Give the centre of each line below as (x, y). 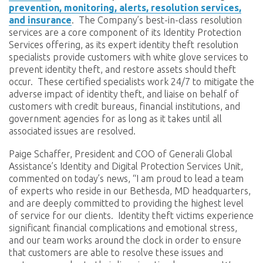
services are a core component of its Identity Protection (125, 32)
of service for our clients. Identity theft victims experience (131, 215)
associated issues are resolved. (72, 131)
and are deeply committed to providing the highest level (126, 203)
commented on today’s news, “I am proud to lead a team (126, 178)
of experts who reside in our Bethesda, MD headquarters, (130, 190)
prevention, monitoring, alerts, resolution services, (125, 8)
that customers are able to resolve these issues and (116, 252)
